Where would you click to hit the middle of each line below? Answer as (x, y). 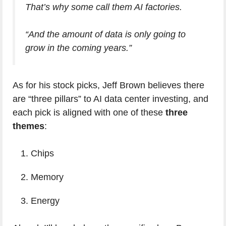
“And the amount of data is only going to (105, 34)
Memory (47, 177)
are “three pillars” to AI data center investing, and (110, 99)
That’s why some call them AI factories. (104, 7)
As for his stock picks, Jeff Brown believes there (108, 85)
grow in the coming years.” (78, 48)
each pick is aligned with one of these (89, 112)
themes (29, 126)
